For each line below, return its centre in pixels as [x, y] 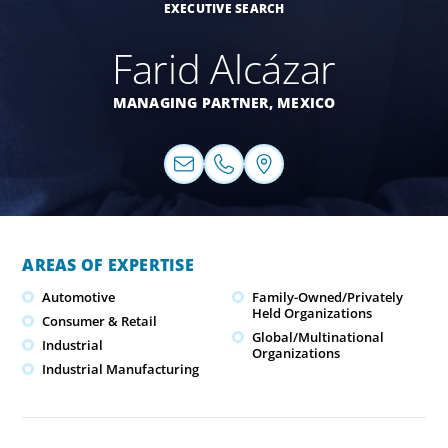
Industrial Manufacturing [121, 369]
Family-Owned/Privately [327, 297]
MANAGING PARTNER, [194, 102]
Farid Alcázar [224, 68]
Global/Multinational [318, 337]
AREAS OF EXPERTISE [108, 265]
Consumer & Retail [100, 321]
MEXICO [306, 102]
